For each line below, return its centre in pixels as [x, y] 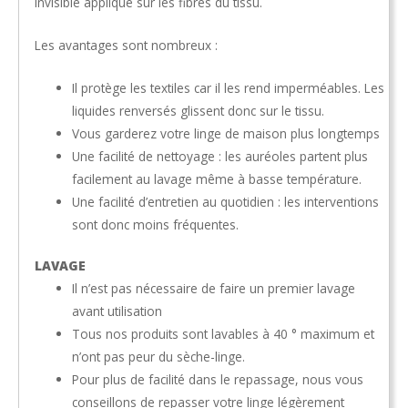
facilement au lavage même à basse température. [217, 178]
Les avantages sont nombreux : [126, 45]
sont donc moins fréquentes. [156, 224]
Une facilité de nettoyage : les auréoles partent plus [220, 156]
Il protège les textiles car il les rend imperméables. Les [229, 87]
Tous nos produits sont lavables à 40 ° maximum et [224, 334]
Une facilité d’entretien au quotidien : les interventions [226, 201]
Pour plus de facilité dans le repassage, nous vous [218, 380]
